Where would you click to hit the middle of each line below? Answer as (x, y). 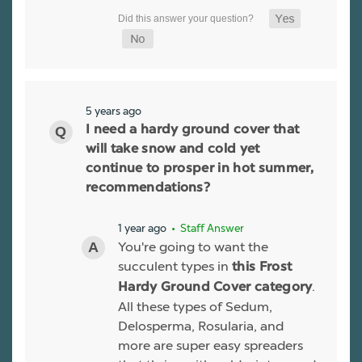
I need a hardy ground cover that (193, 130)
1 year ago (142, 227)
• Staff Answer (206, 228)
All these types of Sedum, (195, 306)
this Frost (262, 267)
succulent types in (175, 266)
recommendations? (148, 188)
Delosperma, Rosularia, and (201, 326)
